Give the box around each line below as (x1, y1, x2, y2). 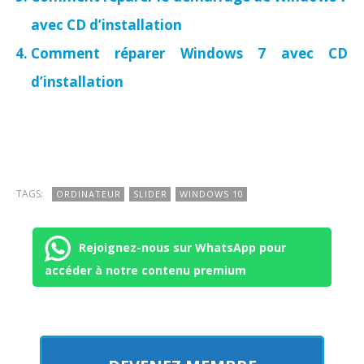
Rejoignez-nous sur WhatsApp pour (79, 240, 286, 256)
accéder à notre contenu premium (45, 262, 246, 279)
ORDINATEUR (56, 188, 121, 201)
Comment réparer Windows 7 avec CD (31, 44, 348, 63)
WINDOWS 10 (180, 188, 244, 201)
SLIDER (133, 188, 167, 201)
